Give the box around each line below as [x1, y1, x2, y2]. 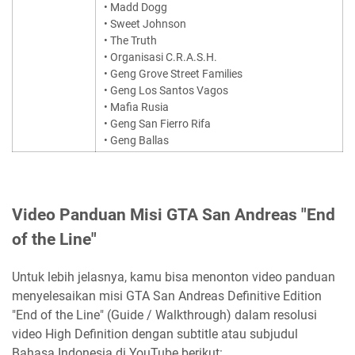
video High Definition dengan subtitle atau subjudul [12, 326, 298, 342]
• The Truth [104, 33, 157, 47]
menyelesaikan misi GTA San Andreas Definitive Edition [12, 288, 322, 303]
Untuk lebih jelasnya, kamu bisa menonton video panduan [12, 269, 335, 284]
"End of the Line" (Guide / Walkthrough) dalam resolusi [12, 307, 317, 323]
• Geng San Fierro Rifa [104, 116, 211, 130]
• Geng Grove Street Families [104, 67, 242, 80]
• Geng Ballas [104, 133, 169, 147]
